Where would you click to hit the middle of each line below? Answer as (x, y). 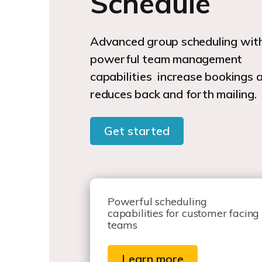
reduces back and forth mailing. (173, 94)
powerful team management (166, 59)
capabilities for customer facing (184, 213)
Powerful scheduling (157, 202)
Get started (137, 131)
